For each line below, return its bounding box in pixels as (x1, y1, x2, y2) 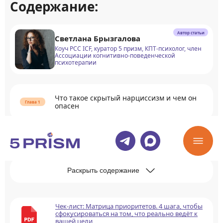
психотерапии (55, 58, 97, 67)
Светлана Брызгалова (55, 33, 140, 43)
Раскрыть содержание (67, 166, 139, 174)
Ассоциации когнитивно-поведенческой (55, 51, 175, 60)
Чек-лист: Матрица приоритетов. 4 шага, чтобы (55, 202, 203, 211)
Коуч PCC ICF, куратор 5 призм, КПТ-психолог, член (55, 44, 202, 53)
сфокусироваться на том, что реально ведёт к (55, 209, 198, 218)
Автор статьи (177, 29, 205, 35)
